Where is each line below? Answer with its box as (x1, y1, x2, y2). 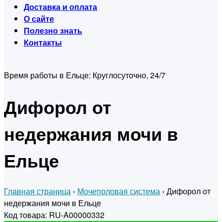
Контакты (24, 37, 62, 48)
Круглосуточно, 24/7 (93, 69, 166, 81)
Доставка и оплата (24, 1, 97, 12)
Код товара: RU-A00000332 (4, 209, 105, 221)
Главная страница (4, 185, 71, 197)
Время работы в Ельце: (4, 69, 93, 81)
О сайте (24, 13, 54, 24)
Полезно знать (24, 25, 82, 36)
